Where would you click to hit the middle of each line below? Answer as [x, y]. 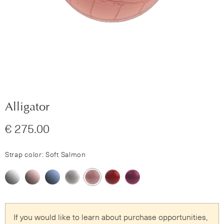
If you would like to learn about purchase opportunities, [110, 217]
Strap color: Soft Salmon [45, 154]
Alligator [27, 106]
